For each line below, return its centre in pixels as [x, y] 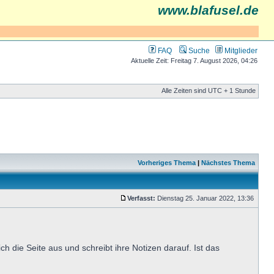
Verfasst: [141, 198]
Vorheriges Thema [167, 163]
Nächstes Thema [228, 163]
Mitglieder [240, 50]
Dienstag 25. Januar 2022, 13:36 [206, 198]
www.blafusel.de [208, 10]
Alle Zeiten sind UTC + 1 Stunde [209, 91]
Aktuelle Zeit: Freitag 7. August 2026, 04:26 [194, 61]
